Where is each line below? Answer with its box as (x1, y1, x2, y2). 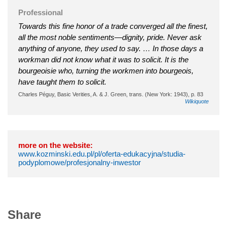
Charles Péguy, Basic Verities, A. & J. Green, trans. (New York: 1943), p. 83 (18, 91, 203, 97)
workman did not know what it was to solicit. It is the (18, 55, 188, 64)
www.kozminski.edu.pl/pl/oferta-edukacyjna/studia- (18, 149, 185, 158)
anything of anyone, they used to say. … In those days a (18, 44, 203, 53)
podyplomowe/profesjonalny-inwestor (18, 158, 141, 167)
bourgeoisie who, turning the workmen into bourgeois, (18, 66, 194, 75)
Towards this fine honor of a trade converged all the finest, (18, 21, 208, 30)
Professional (18, 8, 63, 17)
